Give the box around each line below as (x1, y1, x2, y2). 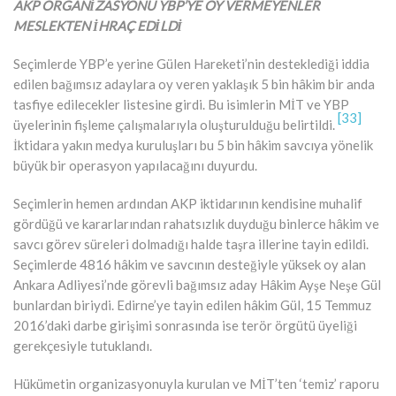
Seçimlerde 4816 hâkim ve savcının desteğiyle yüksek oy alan (13, 255, 366, 272)
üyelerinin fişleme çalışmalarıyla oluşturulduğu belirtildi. (13, 116, 338, 133)
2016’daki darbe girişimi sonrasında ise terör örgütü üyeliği (13, 316, 357, 333)
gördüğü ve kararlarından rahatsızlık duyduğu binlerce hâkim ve (13, 215, 379, 232)
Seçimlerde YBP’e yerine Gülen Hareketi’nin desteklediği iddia (13, 55, 369, 72)
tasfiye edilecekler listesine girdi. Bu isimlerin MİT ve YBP (13, 95, 349, 112)
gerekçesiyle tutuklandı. (13, 337, 152, 354)
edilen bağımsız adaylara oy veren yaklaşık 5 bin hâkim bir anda (13, 75, 375, 92)
